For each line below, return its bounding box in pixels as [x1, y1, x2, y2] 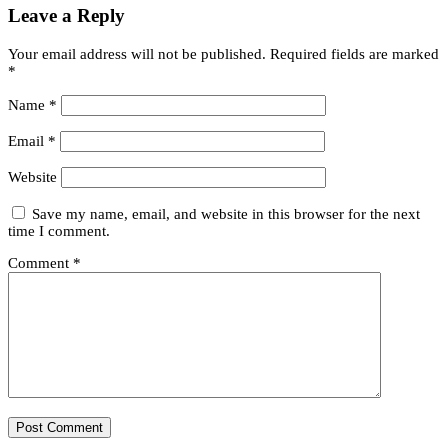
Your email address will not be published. [8, 45, 266, 62]
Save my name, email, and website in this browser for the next [32, 205, 420, 222]
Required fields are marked [270, 45, 439, 62]
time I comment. [8, 222, 110, 239]
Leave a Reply [8, 4, 125, 26]
